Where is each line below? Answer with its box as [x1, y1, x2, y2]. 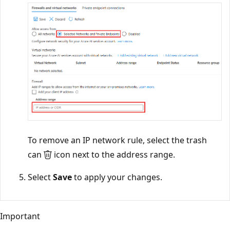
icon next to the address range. [52, 149, 175, 161]
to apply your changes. [72, 171, 162, 183]
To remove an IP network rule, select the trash [28, 135, 207, 146]
